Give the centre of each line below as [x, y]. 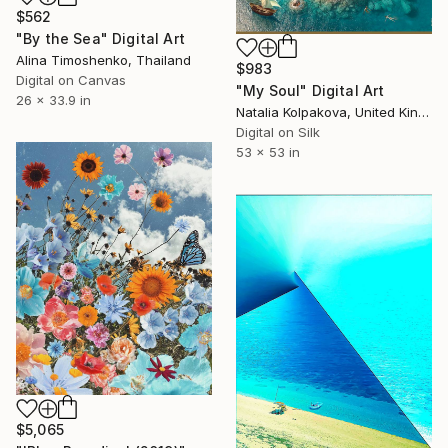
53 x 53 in [268, 152]
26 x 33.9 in [53, 100]
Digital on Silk [278, 132]
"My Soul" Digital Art [310, 91]
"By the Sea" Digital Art [100, 39]
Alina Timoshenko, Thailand [103, 60]
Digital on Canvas [71, 80]
